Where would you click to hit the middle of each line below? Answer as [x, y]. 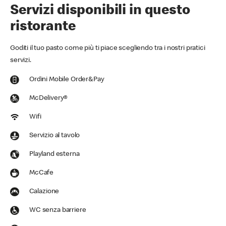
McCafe [42, 173]
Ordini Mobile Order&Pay [67, 80]
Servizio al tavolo [55, 136]
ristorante [43, 27]
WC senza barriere [58, 210]
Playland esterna [54, 154]
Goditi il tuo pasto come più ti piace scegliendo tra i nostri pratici [108, 48]
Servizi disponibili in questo [100, 11]
